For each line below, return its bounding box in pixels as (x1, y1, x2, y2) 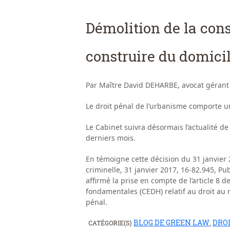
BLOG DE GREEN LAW (133, 218, 209, 228)
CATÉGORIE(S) (88, 219, 133, 227)
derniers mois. (86, 133, 136, 143)
